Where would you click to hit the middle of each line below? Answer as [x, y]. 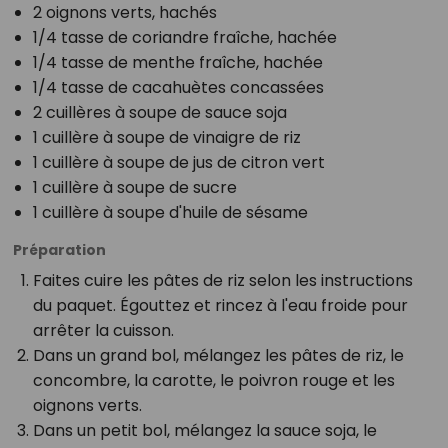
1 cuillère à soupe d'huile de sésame [170, 212]
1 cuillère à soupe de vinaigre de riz [166, 137]
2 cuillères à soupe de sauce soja [159, 112]
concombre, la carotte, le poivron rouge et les [213, 380]
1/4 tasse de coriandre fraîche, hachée [184, 37]
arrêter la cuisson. [103, 330]
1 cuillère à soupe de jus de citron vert [178, 162]
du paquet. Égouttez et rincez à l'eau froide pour [220, 305]
